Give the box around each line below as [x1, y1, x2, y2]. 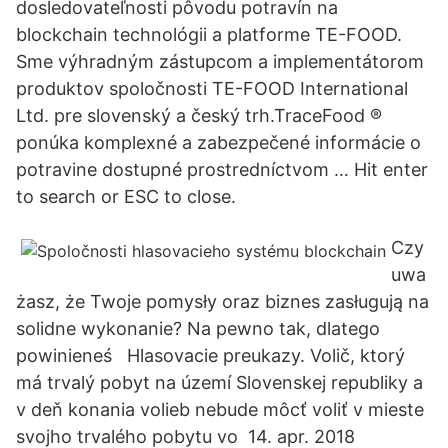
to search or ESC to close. [16, 186, 236, 207]
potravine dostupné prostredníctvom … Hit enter [16, 159, 428, 180]
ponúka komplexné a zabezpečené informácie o [16, 132, 421, 153]
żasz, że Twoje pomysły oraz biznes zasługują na [16, 291, 429, 312]
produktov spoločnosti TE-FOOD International [16, 78, 408, 99]
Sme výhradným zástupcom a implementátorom [16, 51, 424, 72]
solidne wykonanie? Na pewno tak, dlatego [16, 318, 380, 339]
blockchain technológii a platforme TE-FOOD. [16, 24, 402, 45]
